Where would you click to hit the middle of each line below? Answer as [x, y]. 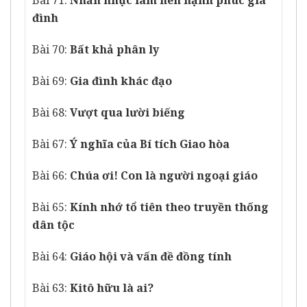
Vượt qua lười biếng [127, 113]
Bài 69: [51, 81]
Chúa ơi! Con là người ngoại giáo [164, 176]
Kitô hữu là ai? [112, 288]
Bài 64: [51, 257]
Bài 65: [51, 207]
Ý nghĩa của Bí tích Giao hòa [150, 144]
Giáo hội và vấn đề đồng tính [151, 257]
